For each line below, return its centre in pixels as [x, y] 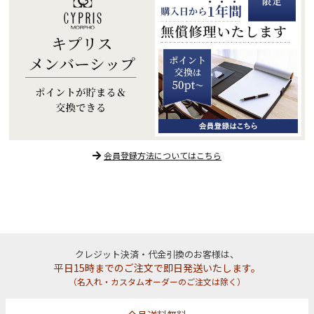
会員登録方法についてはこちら [162, 155]
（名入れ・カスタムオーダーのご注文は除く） [157, 281]
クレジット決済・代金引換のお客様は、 [157, 254]
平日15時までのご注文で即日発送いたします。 [157, 267]
